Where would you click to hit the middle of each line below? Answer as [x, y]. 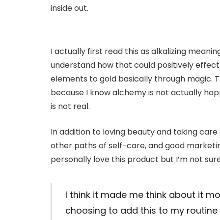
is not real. [70, 106]
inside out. [69, 8]
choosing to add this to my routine [141, 211]
